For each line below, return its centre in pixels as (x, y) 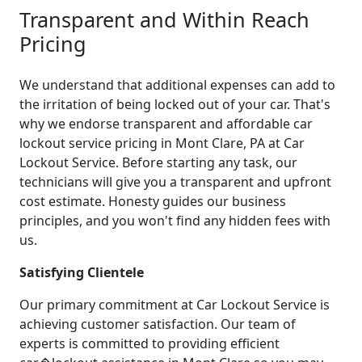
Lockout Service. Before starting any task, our (158, 162)
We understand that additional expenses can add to (177, 84)
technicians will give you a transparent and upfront (175, 181)
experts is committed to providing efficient (149, 343)
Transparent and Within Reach (164, 19)
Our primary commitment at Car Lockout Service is (175, 304)
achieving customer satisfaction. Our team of (158, 324)
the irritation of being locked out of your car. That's (175, 104)
